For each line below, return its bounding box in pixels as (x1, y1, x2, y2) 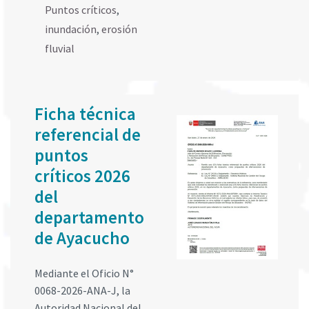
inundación (45, 22, 97, 37)
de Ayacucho (34, 227, 130, 250)
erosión (101, 22, 137, 37)
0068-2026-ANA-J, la (34, 283, 130, 298)
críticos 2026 (34, 165, 130, 188)
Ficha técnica (34, 103, 136, 126)
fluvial (45, 41, 74, 56)
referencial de (34, 123, 141, 146)
